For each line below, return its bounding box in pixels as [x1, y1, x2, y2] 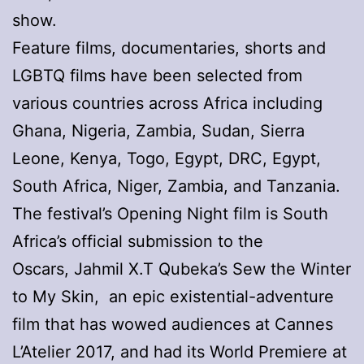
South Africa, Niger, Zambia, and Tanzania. [12, 175, 340, 196]
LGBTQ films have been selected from [12, 65, 302, 85]
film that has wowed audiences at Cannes [12, 314, 333, 334]
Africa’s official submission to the [12, 231, 263, 251]
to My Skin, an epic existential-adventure [12, 286, 334, 306]
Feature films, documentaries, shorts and [12, 37, 326, 58]
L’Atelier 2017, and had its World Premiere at [12, 341, 347, 362]
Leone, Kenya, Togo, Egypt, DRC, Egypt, [12, 148, 321, 168]
